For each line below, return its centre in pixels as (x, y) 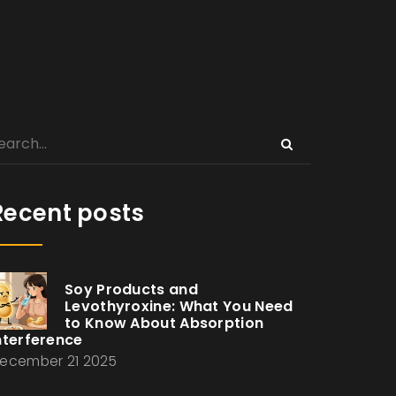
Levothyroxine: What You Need (179, 306)
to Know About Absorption (164, 323)
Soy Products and (131, 289)
